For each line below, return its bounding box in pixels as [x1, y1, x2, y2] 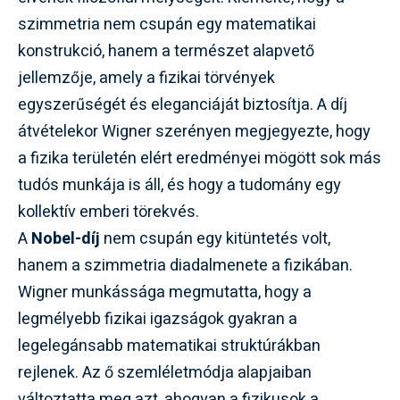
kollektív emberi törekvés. [18, 199, 199, 224]
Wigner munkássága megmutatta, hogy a [18, 279, 312, 304]
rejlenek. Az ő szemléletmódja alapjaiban [18, 360, 312, 385]
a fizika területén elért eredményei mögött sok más [18, 146, 381, 171]
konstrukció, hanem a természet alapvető [18, 38, 314, 63]
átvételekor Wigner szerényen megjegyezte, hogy [18, 119, 371, 144]
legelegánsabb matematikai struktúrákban [18, 333, 321, 358]
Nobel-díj [31, 226, 100, 251]
